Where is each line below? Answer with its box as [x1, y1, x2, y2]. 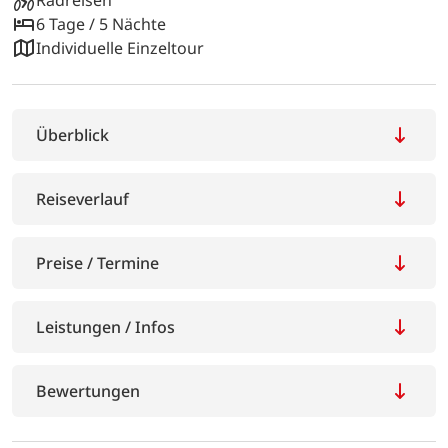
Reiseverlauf [36, 187, 129, 210]
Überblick [36, 123, 109, 146]
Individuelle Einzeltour [36, 36, 204, 59]
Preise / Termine [36, 251, 159, 274]
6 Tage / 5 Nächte [36, 12, 166, 35]
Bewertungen [36, 379, 140, 402]
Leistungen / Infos [36, 315, 175, 338]
